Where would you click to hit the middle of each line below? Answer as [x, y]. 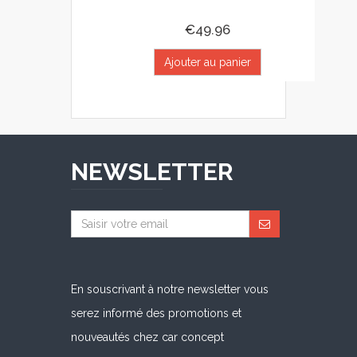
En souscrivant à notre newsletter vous [170, 290]
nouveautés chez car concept [147, 337]
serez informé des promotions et [156, 314]
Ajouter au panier [207, 63]
